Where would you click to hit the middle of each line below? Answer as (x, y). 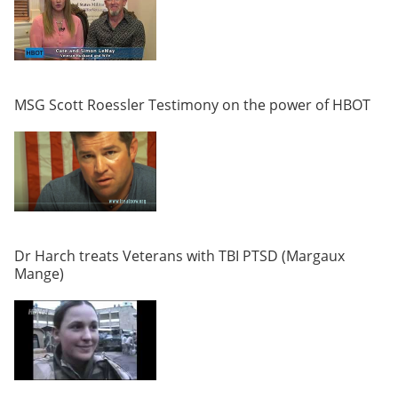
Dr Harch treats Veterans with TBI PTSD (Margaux (179, 255)
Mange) (39, 273)
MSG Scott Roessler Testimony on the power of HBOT (192, 104)
